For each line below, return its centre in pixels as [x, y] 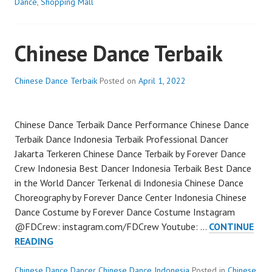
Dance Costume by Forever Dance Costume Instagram [125, 212]
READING [34, 241]
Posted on [119, 80]
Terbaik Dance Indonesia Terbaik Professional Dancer [121, 139]
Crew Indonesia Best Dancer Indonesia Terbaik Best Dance [133, 168]
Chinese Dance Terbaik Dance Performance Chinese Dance [132, 124]
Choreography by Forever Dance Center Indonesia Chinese [131, 197]
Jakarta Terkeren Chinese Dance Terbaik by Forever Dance [130, 153]
